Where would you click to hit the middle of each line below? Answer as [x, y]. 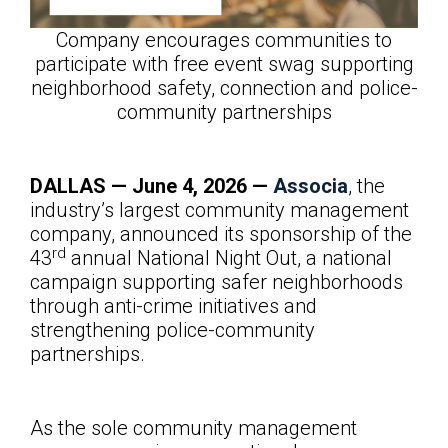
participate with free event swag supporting [224, 64]
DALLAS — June [103, 186]
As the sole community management [193, 428]
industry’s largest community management [219, 210]
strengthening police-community [172, 330]
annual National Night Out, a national [229, 258]
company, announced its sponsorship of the [221, 234]
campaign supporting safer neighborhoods [216, 282]
